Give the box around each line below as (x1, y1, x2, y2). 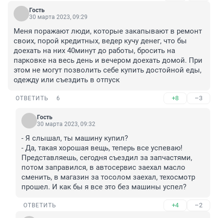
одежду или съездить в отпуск (14, 75, 120, 85)
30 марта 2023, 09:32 (37, 121, 95, 128)
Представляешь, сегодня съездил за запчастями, (21, 153, 192, 163)
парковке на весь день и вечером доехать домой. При (14, 56, 202, 65)
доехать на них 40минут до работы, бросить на (14, 46, 175, 55)
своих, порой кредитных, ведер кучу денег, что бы (14, 36, 187, 46)
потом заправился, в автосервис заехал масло (21, 163, 185, 172)
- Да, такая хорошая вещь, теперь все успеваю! (21, 144, 182, 153)
